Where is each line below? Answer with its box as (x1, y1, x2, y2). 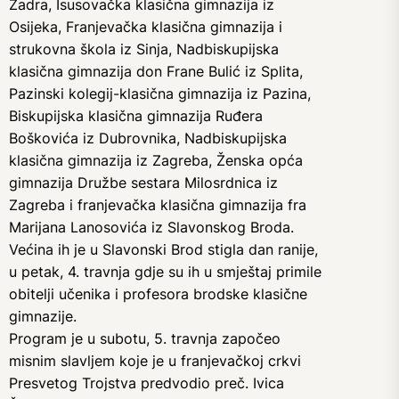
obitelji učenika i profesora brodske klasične (9, 285, 307, 303)
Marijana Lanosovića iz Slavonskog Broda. (9, 218, 294, 236)
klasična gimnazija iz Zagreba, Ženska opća (9, 151, 303, 169)
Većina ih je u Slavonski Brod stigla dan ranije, (9, 240, 318, 258)
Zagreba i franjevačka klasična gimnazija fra (9, 196, 306, 214)
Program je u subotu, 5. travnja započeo (9, 330, 281, 347)
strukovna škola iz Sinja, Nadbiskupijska (9, 40, 279, 58)
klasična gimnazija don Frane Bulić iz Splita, (9, 62, 303, 80)
